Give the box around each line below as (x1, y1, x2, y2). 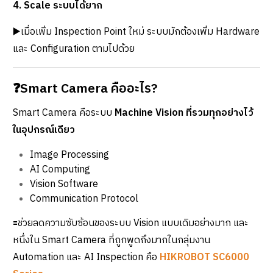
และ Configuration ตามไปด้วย (13, 40, 135, 57)
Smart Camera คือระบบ (13, 104, 115, 121)
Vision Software (30, 175, 98, 193)
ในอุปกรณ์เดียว (13, 121, 75, 138)
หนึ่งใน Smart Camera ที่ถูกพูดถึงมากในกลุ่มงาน (13, 232, 210, 249)
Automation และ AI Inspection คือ (13, 249, 157, 266)
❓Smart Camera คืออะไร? (13, 78, 157, 99)
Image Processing (30, 146, 109, 163)
